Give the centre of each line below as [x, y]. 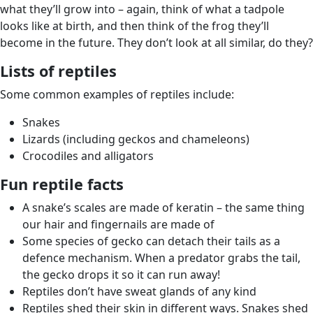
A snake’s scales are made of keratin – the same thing [163, 207]
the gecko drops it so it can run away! [121, 274]
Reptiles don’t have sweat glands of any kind [139, 291]
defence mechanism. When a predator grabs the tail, [161, 257]
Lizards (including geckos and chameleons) [136, 139]
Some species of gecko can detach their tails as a [151, 241]
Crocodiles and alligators [88, 155]
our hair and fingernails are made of [118, 224]
